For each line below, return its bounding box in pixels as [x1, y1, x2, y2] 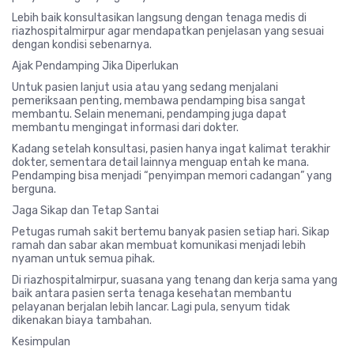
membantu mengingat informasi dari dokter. [12, 120, 239, 134]
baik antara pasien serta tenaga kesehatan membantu [12, 286, 292, 300]
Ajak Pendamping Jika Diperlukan [12, 58, 179, 73]
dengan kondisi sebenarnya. [12, 37, 152, 51]
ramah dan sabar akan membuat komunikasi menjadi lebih [12, 238, 306, 252]
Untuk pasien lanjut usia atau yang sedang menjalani [12, 80, 278, 94]
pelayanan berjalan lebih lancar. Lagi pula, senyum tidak [12, 299, 290, 314]
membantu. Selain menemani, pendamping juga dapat [12, 107, 287, 121]
